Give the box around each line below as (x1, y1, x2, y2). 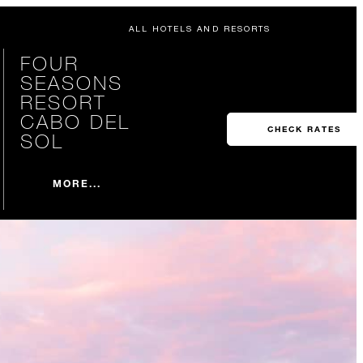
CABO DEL (19, 109, 130, 133)
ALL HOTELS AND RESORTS (128, 23, 271, 33)
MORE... (52, 176, 102, 190)
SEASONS (19, 70, 123, 94)
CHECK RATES (267, 124, 341, 135)
